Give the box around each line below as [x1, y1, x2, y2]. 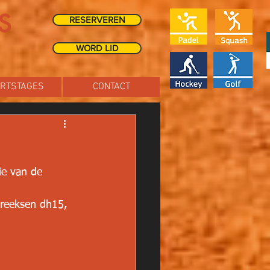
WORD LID [75, 43, 119, 53]
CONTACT [92, 81, 130, 93]
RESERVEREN [69, 14, 125, 25]
